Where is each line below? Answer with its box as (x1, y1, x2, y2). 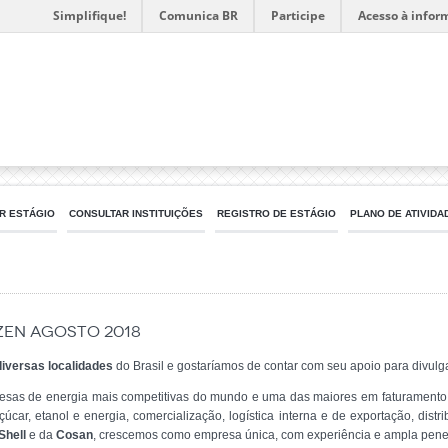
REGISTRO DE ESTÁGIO (217, 208, 336, 219)
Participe (271, 7, 325, 24)
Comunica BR (159, 7, 238, 24)
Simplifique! (53, 7, 126, 24)
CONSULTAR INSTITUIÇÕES (69, 208, 203, 219)
